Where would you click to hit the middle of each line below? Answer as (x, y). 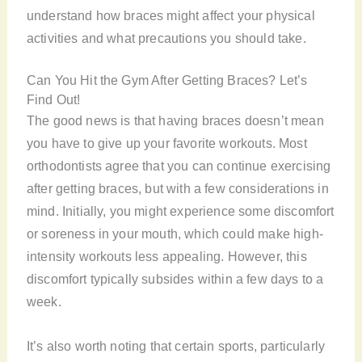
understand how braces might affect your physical (170, 15)
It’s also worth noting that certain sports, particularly (176, 345)
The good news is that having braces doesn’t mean (175, 121)
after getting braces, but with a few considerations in (177, 189)
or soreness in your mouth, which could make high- (175, 234)
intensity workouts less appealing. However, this (166, 257)
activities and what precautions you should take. (166, 38)
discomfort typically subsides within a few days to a (175, 279)
